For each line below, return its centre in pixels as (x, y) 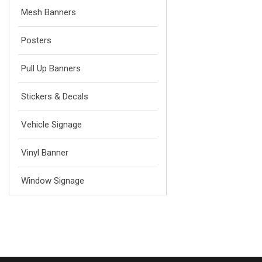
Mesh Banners (49, 13)
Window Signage (53, 181)
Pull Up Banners (51, 69)
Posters (36, 41)
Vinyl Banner (45, 153)
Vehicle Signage (51, 125)
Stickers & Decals (55, 97)
